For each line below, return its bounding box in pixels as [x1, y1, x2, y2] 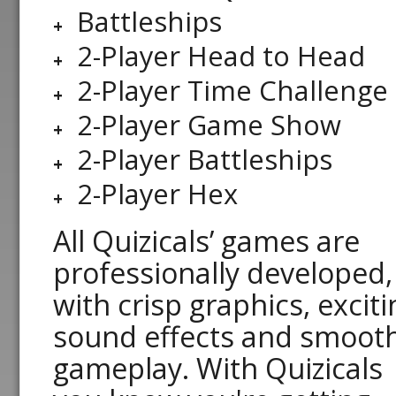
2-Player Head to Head [77, 36, 366, 74]
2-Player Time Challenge [77, 71, 389, 109]
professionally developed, [53, 253, 392, 292]
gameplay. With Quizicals [53, 348, 383, 387]
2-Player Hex [77, 174, 239, 212]
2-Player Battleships [77, 140, 333, 178]
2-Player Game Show [77, 105, 342, 143]
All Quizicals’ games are [53, 221, 360, 260]
